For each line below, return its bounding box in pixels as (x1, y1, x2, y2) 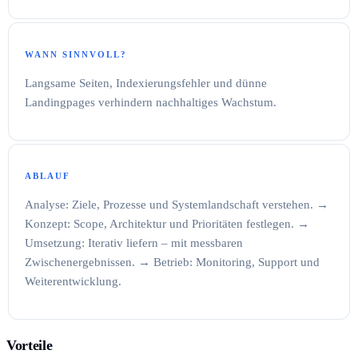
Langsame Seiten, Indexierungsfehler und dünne (25, 76, 267, 89)
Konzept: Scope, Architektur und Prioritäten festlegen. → (25, 217, 309, 230)
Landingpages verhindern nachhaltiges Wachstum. (25, 95, 276, 109)
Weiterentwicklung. (25, 274, 121, 288)
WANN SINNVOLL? (25, 49, 127, 59)
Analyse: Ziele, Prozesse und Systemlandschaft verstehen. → (25, 197, 328, 211)
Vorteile (6, 337, 53, 354)
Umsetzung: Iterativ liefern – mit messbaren (25, 236, 243, 249)
